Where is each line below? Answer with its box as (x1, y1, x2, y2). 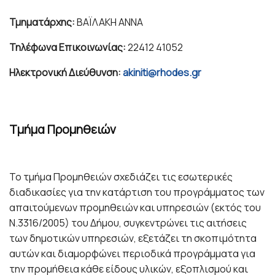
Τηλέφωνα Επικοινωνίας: (9, 40, 128, 54)
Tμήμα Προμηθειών (9, 122, 116, 138)
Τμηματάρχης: (9, 15, 77, 29)
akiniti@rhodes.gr (123, 65, 201, 79)
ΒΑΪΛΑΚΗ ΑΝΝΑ (77, 15, 143, 29)
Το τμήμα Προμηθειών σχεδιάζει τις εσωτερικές (9, 169, 233, 184)
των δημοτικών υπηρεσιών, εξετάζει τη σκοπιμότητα (9, 231, 257, 245)
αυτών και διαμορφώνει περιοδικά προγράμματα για (9, 246, 255, 260)
